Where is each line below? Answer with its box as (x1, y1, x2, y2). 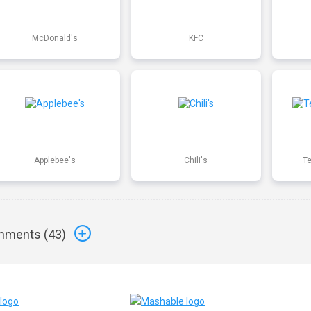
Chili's (184, 155, 208, 165)
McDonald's (31, 33, 78, 43)
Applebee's (33, 155, 76, 165)
